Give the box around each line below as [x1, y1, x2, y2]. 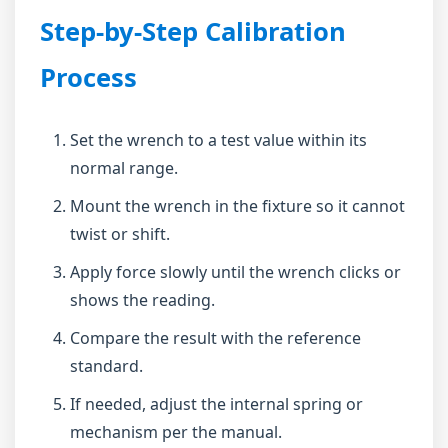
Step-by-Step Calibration [40, 14, 346, 49]
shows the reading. [70, 289, 215, 311]
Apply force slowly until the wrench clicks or [70, 261, 401, 283]
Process [40, 60, 137, 95]
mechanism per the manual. [70, 421, 282, 443]
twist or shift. [70, 223, 170, 245]
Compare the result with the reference [70, 327, 361, 349]
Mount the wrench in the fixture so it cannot [70, 195, 405, 217]
